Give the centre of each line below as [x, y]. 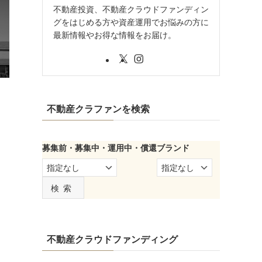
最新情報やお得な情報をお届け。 [115, 34]
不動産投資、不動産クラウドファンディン [131, 8]
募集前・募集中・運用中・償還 [99, 147]
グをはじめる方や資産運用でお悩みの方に [131, 21]
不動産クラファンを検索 [98, 108]
